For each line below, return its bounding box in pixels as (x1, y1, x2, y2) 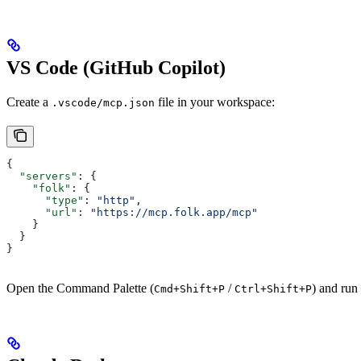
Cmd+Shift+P (154, 282, 225, 295)
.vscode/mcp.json (52, 96, 155, 109)
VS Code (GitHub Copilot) (6, 56, 226, 78)
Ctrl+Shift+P (234, 282, 312, 295)
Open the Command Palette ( (6, 280, 154, 295)
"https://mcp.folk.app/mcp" (90, 205, 258, 218)
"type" (6, 193, 84, 206)
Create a (6, 94, 52, 109)
